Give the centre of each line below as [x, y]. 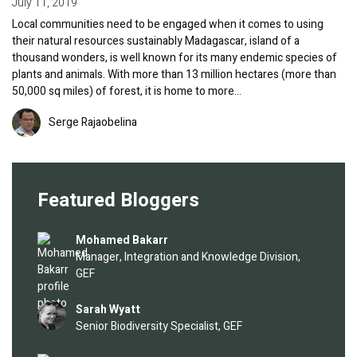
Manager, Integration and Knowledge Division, [188, 257]
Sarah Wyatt [108, 310]
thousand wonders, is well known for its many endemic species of [175, 58]
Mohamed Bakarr [122, 241]
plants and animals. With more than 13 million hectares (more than [174, 75]
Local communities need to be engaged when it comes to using [168, 25]
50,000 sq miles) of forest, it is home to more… [127, 92]
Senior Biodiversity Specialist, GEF [159, 327]
